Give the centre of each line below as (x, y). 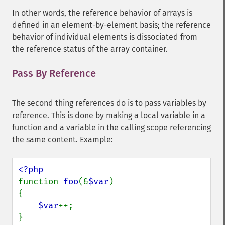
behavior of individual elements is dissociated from (105, 37)
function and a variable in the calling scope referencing (111, 127)
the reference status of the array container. (90, 49)
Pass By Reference (54, 73)
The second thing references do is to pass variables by (109, 103)
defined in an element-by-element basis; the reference (111, 25)
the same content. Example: (63, 139)
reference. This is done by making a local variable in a (109, 115)
